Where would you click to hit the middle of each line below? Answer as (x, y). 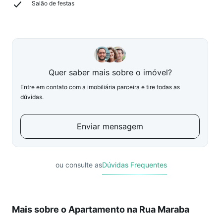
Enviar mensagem (110, 126)
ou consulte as (79, 165)
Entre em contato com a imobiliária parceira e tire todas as (100, 87)
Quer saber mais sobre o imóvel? (110, 72)
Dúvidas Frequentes (134, 165)
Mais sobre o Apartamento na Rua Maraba (101, 209)
